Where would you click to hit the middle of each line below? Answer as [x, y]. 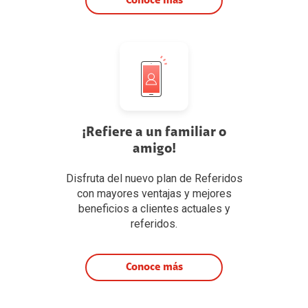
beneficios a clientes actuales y [154, 209]
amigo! [154, 150]
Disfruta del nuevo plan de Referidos [154, 179]
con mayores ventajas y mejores [154, 194]
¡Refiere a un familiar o [154, 133]
